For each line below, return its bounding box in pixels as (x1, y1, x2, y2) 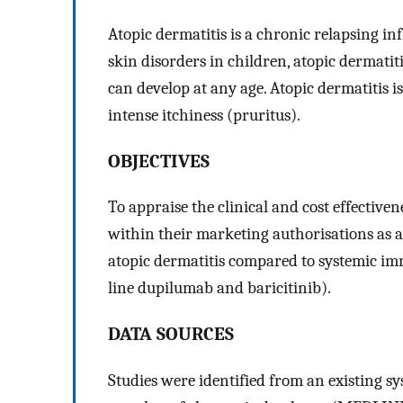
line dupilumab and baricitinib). (108, 278, 331, 299)
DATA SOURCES (108, 323, 234, 345)
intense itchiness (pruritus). (108, 104, 300, 125)
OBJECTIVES (108, 149, 210, 172)
